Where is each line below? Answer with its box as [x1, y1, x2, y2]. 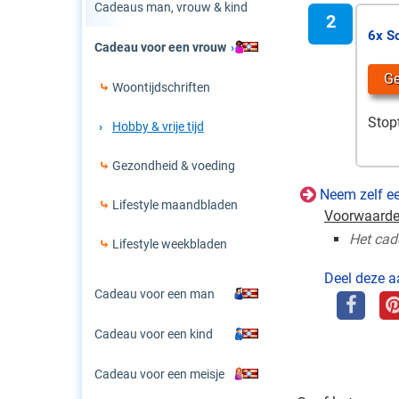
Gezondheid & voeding [112, 159, 235, 173]
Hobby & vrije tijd [112, 119, 204, 134]
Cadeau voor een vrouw [94, 40, 226, 54]
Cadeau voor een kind [94, 327, 213, 341]
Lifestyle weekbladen [112, 237, 227, 251]
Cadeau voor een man [94, 287, 215, 301]
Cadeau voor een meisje [94, 367, 224, 381]
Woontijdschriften [112, 80, 210, 94]
